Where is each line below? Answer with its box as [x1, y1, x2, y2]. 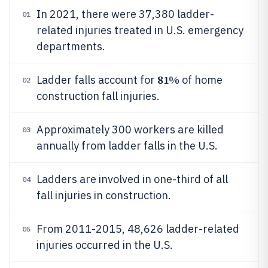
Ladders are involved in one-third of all [36, 172, 228, 186]
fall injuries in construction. [36, 188, 171, 202]
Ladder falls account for [36, 73, 157, 87]
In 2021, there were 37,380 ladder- [36, 7, 214, 21]
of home [179, 73, 223, 87]
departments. [36, 39, 105, 53]
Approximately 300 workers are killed [36, 123, 224, 136]
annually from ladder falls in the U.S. [36, 139, 218, 153]
